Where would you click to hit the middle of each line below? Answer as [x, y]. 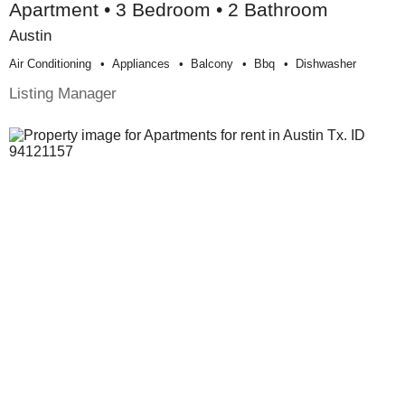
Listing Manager [63, 94]
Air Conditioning [50, 64]
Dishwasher [326, 64]
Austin [30, 36]
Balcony [212, 64]
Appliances [141, 64]
